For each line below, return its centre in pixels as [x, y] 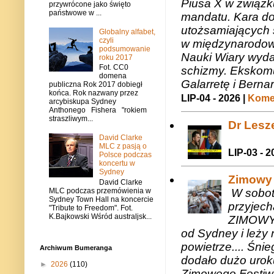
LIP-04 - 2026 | [214, 98]
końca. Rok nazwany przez [94, 93]
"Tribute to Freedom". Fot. [91, 208]
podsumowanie [124, 49]
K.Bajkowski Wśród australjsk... [100, 216]
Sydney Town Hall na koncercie [101, 199]
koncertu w [117, 164]
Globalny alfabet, [127, 32]
